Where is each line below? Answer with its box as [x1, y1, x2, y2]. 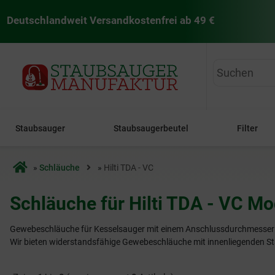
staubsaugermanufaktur [22, 61, 120, 72]
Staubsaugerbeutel [114, 123, 189, 133]
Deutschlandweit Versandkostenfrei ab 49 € [6, 14, 215, 26]
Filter [237, 123, 258, 133]
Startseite [12, 163, 52, 172]
